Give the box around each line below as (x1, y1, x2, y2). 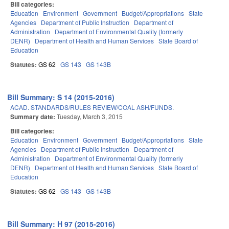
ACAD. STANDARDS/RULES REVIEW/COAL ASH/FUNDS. (10, 103, 174, 112)
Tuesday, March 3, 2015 (57, 112, 123, 121)
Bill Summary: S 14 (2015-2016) (7, 92, 115, 103)
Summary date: (10, 112, 57, 122)
